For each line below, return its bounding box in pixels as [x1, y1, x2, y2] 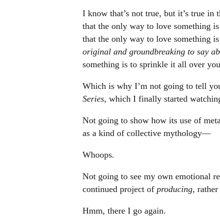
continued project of [82, 184, 157, 194]
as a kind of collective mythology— [82, 128, 211, 138]
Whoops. [82, 150, 114, 160]
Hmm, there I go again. [82, 206, 166, 216]
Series [82, 94, 104, 104]
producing [156, 184, 192, 194]
